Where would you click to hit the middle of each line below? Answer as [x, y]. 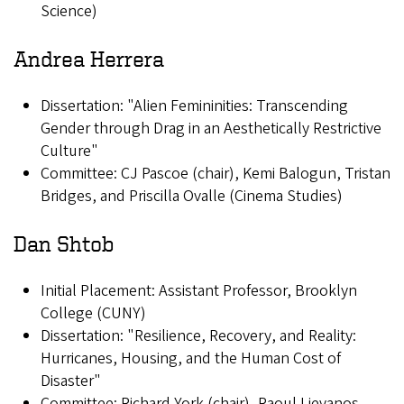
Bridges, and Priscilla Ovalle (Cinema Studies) [192, 197]
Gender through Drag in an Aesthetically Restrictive [211, 129]
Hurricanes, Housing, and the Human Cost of [191, 359]
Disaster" [71, 381]
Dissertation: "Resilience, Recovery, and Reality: [198, 336]
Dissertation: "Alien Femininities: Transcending [194, 106]
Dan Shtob [64, 244]
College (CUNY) [93, 314]
